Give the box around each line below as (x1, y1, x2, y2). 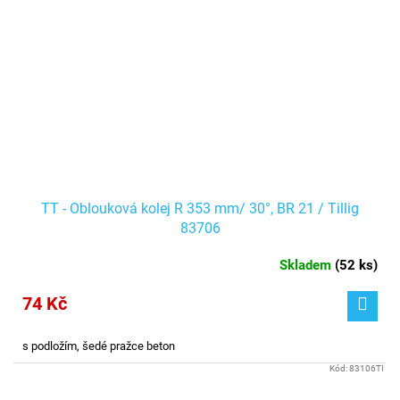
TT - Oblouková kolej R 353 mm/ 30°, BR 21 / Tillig (41, 199, 359, 217)
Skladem (279, 256, 335, 273)
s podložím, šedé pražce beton (22, 338, 175, 353)
